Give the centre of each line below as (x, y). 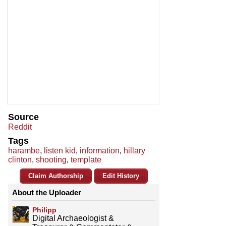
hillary (134, 151)
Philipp (44, 210)
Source (23, 117)
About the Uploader (47, 193)
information (100, 151)
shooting (51, 160)
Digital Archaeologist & (73, 218)
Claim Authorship (56, 176)
